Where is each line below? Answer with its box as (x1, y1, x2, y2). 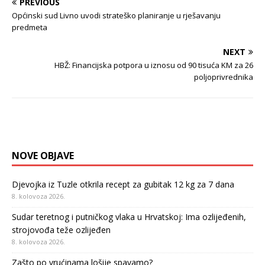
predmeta (12, 22, 47, 33)
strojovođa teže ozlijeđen (12, 224, 111, 235)
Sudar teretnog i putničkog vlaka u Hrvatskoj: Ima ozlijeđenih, (12, 211, 246, 222)
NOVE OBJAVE (12, 149, 74, 162)
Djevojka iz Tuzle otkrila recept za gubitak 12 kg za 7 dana (12, 179, 234, 190)
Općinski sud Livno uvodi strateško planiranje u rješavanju (12, 10, 221, 21)
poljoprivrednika (194, 72, 253, 82)
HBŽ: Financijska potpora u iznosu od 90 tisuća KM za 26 (54, 60, 253, 70)
